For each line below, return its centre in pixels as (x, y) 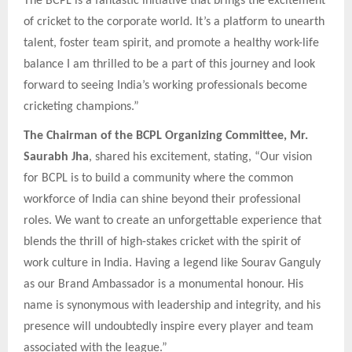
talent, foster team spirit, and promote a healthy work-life (171, 43)
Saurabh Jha (56, 158)
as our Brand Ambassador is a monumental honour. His (163, 285)
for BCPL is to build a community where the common (158, 179)
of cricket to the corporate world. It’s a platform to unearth (174, 22)
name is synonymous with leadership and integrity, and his (172, 306)
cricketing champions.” (81, 106)
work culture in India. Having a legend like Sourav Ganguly (172, 264)
